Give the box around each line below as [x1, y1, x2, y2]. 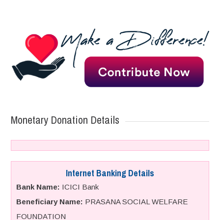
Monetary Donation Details [11, 112, 120, 127]
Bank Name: [16, 182, 60, 191]
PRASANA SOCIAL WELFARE [83, 197, 188, 206]
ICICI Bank [60, 182, 99, 191]
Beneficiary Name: [16, 197, 83, 206]
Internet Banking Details [65, 166, 154, 179]
